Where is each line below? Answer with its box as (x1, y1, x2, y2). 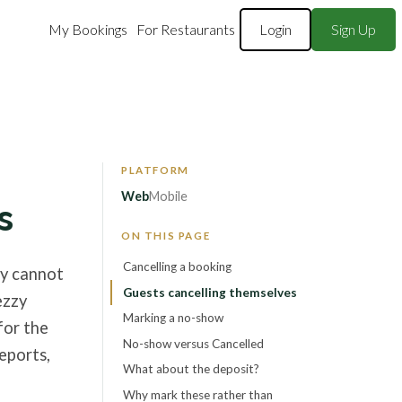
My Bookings (48, 21, 127, 39)
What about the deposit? (123, 362, 259, 377)
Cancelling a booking (123, 259, 232, 275)
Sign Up (330, 21, 376, 39)
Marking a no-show (123, 310, 223, 326)
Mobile (149, 188, 188, 205)
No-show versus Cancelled (123, 336, 264, 351)
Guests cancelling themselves (123, 284, 297, 300)
